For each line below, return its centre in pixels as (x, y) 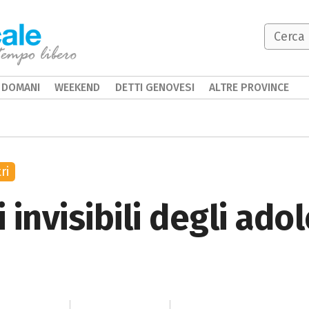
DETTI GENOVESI (154, 87)
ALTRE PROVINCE (249, 87)
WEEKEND (78, 87)
